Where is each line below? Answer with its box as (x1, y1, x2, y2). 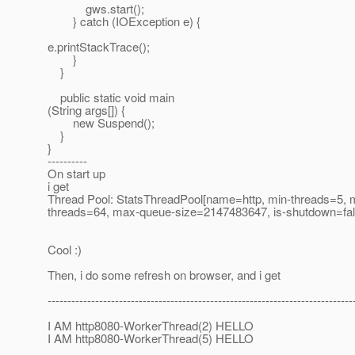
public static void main (48, 89, 174, 106)
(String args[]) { (48, 101, 125, 119)
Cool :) (48, 241, 82, 258)
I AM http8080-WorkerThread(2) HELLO (48, 317, 254, 334)
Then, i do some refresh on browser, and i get (48, 266, 281, 284)
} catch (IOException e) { (48, 13, 200, 30)
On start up (48, 165, 105, 182)
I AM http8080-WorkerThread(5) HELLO (48, 330, 254, 347)
